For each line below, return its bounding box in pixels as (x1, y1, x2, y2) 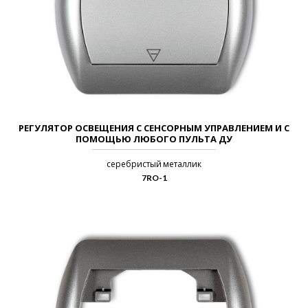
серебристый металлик (107, 159, 201, 170)
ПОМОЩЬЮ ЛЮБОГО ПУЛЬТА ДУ (76, 133, 232, 145)
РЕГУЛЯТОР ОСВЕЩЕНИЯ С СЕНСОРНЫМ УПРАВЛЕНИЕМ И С (19, 122, 289, 134)
